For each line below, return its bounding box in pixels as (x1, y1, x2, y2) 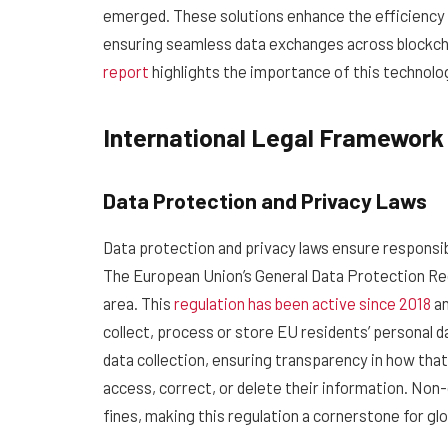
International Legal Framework (103, 121, 444, 152)
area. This (103, 292, 174, 313)
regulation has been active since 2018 (174, 292, 431, 313)
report (103, 61, 149, 82)
